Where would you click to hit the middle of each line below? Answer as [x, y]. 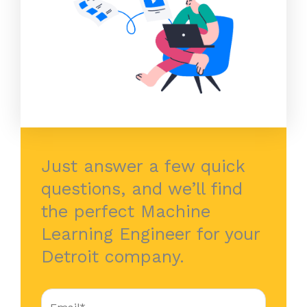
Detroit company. [113, 256]
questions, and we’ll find [142, 188]
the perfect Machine [126, 211]
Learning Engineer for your [150, 234]
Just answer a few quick [143, 166]
